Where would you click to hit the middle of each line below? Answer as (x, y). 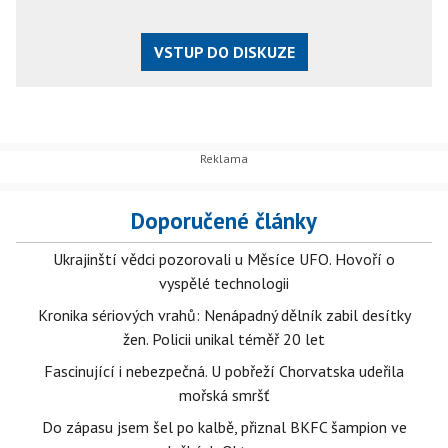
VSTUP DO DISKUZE (224, 52)
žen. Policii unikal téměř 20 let (224, 339)
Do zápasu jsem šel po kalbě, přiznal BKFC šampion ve (224, 427)
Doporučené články (224, 221)
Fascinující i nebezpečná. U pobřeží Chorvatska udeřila (224, 371)
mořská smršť (224, 395)
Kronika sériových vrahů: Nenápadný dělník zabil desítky (224, 315)
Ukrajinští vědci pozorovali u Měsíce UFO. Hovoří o (224, 259)
